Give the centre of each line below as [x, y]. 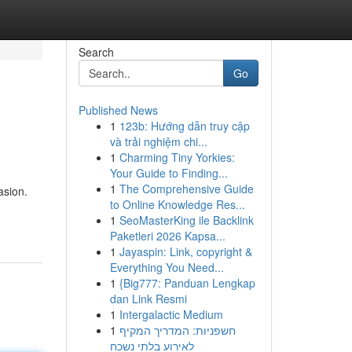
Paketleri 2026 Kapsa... [167, 236]
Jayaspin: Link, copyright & [185, 251]
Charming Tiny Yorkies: [177, 157]
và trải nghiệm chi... [158, 141]
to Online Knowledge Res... [177, 204]
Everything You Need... [167, 267]
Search [96, 52]
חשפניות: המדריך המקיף [177, 330]
